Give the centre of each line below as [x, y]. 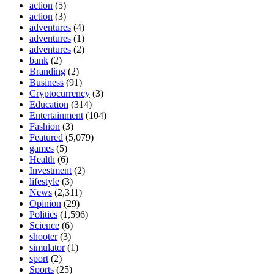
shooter [43, 236]
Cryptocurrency [60, 93]
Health [42, 159]
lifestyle [44, 181]
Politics [43, 214]
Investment [50, 170]
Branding [47, 71]
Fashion [45, 126]
